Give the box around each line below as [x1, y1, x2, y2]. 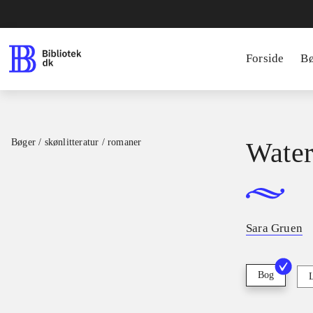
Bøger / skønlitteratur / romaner [11, 137, 142, 147]
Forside [246, 52, 284, 65]
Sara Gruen [246, 221, 303, 235]
